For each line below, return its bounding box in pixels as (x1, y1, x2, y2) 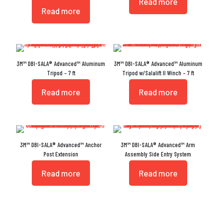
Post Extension (44, 150, 79, 158)
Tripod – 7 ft (46, 69, 75, 77)
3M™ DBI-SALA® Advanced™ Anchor (20, 141, 102, 149)
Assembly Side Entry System (125, 150, 192, 158)
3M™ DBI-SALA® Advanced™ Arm (121, 141, 196, 149)
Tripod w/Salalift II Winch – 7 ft (122, 69, 194, 77)
